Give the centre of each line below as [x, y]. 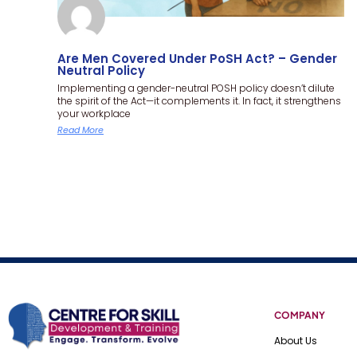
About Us [296, 340]
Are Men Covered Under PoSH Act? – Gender [197, 58]
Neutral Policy [101, 70]
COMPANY [300, 315]
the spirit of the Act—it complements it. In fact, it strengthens [199, 100]
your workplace [94, 113]
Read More [80, 129]
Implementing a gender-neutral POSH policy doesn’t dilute [196, 88]
